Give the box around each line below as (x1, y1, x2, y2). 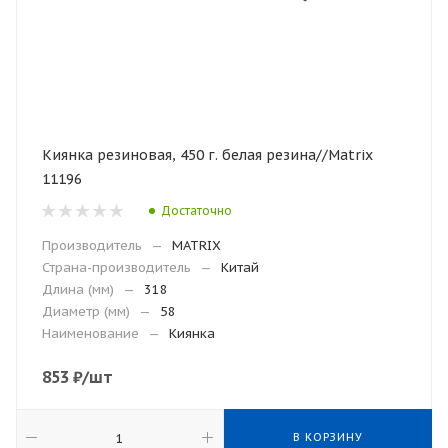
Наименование (42, 325, 139, 342)
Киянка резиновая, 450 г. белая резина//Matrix (42, 146, 266, 164)
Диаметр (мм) (42, 303, 130, 320)
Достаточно (161, 202, 232, 218)
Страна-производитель (42, 259, 191, 276)
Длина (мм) (42, 281, 114, 298)
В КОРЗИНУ (293, 430, 363, 444)
